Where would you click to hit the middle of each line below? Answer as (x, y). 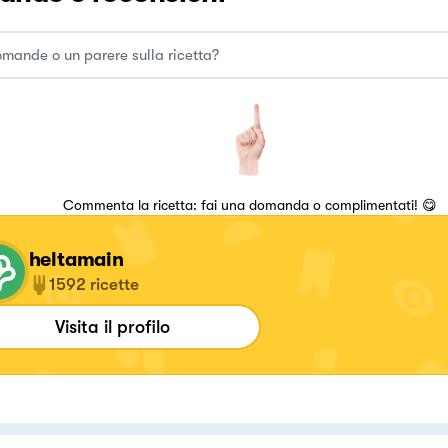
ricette (114, 284)
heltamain (76, 259)
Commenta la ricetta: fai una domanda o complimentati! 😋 (249, 205)
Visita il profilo (112, 327)
